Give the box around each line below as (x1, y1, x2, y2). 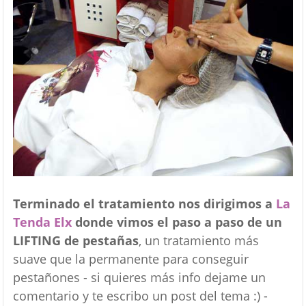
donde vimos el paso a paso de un (71, 214, 282, 231)
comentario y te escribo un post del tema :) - (12, 288, 268, 305)
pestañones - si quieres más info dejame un (12, 269, 266, 286)
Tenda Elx (12, 214, 72, 231)
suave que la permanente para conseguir (12, 251, 249, 268)
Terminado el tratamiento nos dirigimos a (12, 195, 276, 212)
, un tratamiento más (138, 232, 259, 249)
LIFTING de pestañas (12, 232, 139, 249)
